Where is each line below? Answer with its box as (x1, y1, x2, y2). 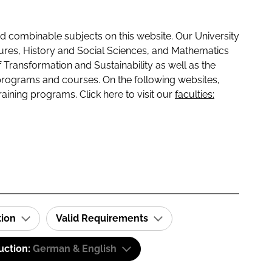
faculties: (175, 89, 214, 100)
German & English (33, 243, 117, 254)
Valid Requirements (56, 212, 151, 224)
